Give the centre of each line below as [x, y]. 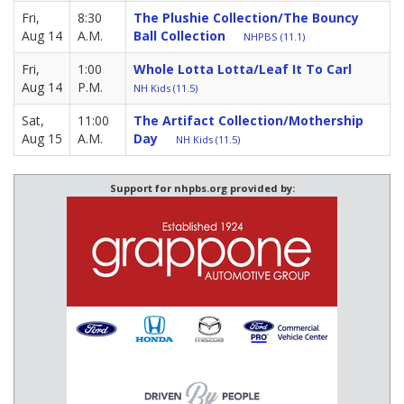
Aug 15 [42, 139]
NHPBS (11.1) [274, 37]
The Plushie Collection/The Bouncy [246, 18]
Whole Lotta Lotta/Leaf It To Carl [243, 69]
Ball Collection [179, 36]
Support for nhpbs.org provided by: [202, 188]
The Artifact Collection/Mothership [248, 121]
